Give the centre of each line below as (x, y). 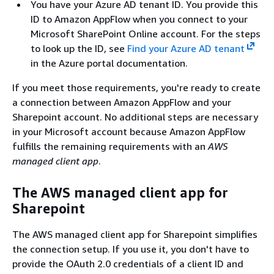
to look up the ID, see (79, 48)
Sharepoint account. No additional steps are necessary (135, 117)
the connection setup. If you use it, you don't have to (131, 249)
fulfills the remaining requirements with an (110, 146)
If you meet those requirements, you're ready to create (136, 87)
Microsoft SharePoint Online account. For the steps (146, 33)
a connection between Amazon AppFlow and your (122, 102)
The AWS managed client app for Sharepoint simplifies (135, 234)
